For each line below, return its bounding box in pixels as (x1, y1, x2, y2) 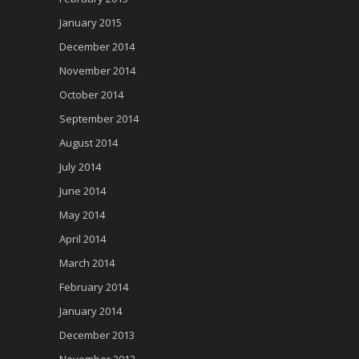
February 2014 (59, 280, 128, 294)
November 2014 (59, 63, 135, 78)
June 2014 (59, 184, 106, 198)
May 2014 (59, 208, 105, 222)
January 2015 (59, 15, 122, 30)
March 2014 (59, 256, 115, 270)
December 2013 (59, 328, 135, 342)
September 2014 (59, 111, 139, 126)
